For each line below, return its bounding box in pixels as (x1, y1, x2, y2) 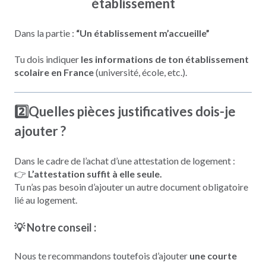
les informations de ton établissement (81, 53, 249, 65)
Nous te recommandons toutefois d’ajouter (14, 249, 189, 261)
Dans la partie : (14, 27, 76, 39)
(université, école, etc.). (94, 66, 187, 78)
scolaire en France (14, 66, 94, 78)
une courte (189, 249, 237, 261)
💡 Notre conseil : (14, 221, 96, 235)
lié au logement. (14, 194, 77, 205)
